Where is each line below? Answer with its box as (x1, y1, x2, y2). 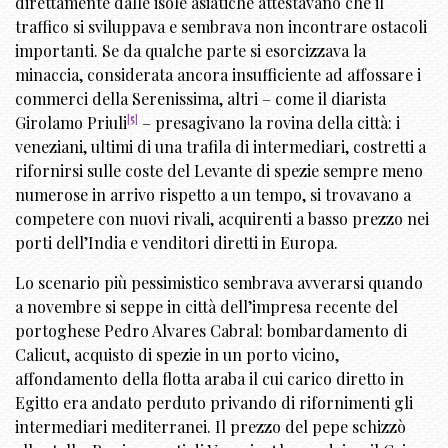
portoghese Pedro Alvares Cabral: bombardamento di (15, 319, 407, 341)
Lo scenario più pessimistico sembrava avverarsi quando (15, 271, 423, 293)
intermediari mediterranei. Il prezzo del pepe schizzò (15, 415, 406, 437)
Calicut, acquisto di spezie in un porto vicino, (15, 343, 339, 365)
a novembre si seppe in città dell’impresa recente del (15, 295, 398, 317)
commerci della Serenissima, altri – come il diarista (15, 87, 386, 109)
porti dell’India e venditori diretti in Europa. (15, 231, 338, 253)
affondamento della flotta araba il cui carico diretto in (15, 367, 404, 389)
